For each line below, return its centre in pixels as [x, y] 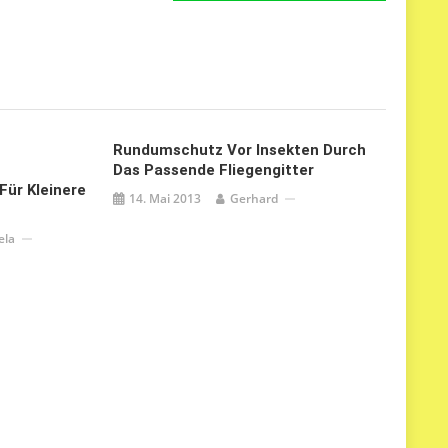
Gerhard [253, 198]
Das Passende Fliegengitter [213, 170]
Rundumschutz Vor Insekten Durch [239, 150]
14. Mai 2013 [164, 198]
